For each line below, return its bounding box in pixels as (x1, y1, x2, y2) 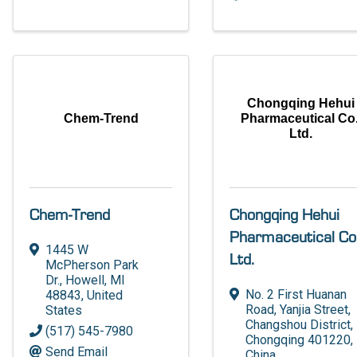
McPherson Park (45, 257, 139, 273)
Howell (65, 272, 105, 288)
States (45, 302, 83, 318)
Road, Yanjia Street (245, 301, 349, 317)
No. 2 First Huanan (245, 286, 347, 302)
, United (81, 287, 124, 303)
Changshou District (245, 316, 351, 332)
